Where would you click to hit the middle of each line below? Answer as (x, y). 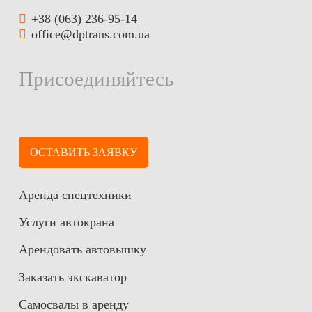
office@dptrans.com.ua (91, 34)
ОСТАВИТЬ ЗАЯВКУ (84, 152)
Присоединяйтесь (96, 78)
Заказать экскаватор (73, 277)
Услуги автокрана (67, 222)
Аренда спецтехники (75, 195)
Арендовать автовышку (83, 250)
